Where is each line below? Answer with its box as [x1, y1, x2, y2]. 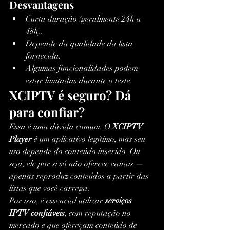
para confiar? [9, 104, 85, 121]
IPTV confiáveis [9, 208, 65, 219]
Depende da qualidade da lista [26, 39, 135, 49]
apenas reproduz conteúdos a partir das [9, 171, 151, 182]
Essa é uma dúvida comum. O [9, 122, 112, 132]
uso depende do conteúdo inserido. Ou [9, 146, 142, 157]
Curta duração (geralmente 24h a [26, 14, 143, 25]
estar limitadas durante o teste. [26, 75, 132, 86]
